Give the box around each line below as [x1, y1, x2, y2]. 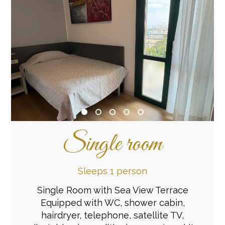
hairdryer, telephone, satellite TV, [41, 209, 184, 220]
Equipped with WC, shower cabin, [40, 197, 185, 208]
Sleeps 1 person [78, 165, 147, 176]
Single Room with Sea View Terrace [37, 184, 188, 195]
